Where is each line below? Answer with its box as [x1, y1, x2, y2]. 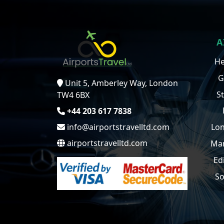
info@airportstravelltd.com [65, 121, 169, 132]
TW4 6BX [57, 89, 89, 100]
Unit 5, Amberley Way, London [65, 77, 178, 88]
